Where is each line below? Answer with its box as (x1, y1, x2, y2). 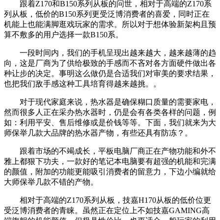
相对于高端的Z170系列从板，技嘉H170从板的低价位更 (4, 195, 211, 204)
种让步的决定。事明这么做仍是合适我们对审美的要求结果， (4, 69, 216, 78)
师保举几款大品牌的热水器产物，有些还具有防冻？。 (4, 128, 192, 137)
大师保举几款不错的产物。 (4, 177, 98, 186)
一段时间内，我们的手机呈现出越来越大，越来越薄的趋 (4, 48, 216, 57)
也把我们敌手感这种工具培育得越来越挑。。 (4, 79, 161, 88)
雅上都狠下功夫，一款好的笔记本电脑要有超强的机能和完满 (4, 157, 216, 165)
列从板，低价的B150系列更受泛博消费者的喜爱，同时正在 (4, 9, 210, 18)
